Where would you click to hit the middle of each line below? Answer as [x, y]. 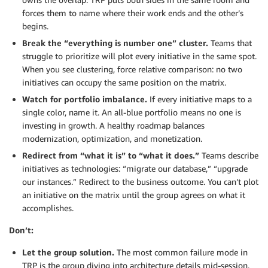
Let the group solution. [68, 252]
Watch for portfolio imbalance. [85, 99]
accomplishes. [48, 208]
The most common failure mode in [181, 252]
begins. [35, 26]
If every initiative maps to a [200, 99]
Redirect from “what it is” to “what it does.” [111, 156]
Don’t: [21, 230]
